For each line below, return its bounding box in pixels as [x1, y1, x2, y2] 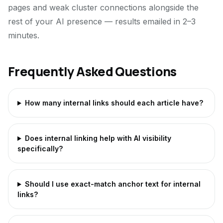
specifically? [17, 144, 63, 153]
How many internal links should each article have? [24, 99, 203, 107]
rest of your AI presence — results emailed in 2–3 [8, 16, 196, 26]
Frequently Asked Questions [8, 63, 177, 80]
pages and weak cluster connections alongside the [8, 2, 199, 12]
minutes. [8, 30, 39, 40]
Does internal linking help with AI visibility [24, 134, 171, 142]
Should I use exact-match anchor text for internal [24, 180, 201, 188]
